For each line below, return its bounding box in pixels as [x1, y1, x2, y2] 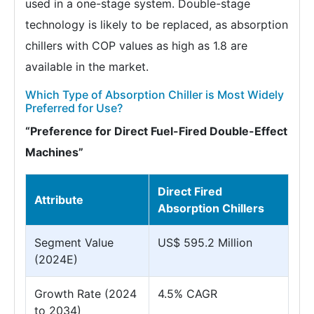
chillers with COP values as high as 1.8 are [25, 39, 247, 53]
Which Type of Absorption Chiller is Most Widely [25, 88, 284, 102]
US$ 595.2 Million [158, 235, 252, 250]
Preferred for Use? [25, 101, 123, 115]
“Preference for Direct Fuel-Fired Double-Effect [25, 124, 287, 138]
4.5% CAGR [158, 287, 217, 301]
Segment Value [34, 235, 114, 250]
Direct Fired [158, 184, 222, 198]
